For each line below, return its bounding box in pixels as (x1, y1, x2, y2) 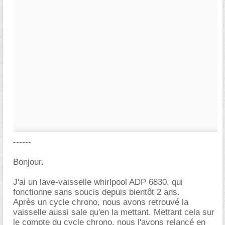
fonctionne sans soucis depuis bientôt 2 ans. (13, 187, 180, 197)
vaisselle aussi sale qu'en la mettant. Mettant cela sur (13, 207, 214, 217)
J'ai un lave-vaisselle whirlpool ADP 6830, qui (13, 177, 183, 187)
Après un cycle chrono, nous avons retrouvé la (13, 197, 188, 207)
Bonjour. (13, 157, 44, 167)
